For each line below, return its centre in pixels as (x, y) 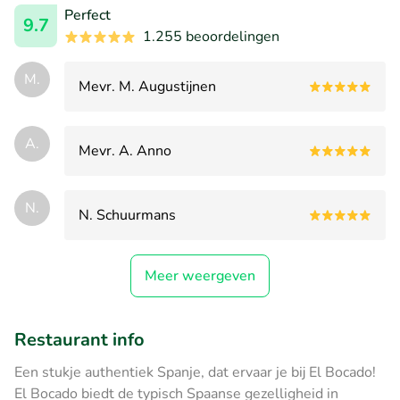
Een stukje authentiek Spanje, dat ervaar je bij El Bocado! (195, 372)
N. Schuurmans (127, 215)
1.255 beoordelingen (211, 36)
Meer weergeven (200, 275)
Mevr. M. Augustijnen (147, 86)
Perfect (87, 15)
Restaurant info (79, 339)
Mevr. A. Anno (125, 150)
